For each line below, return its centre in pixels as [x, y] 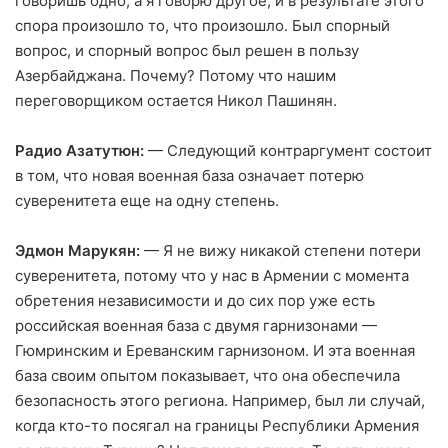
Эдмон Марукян [75, 250]
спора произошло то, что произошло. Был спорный [202, 25]
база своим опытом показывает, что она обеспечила [207, 375]
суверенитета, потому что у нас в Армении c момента [212, 275]
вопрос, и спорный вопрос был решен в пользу [187, 50]
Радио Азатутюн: [81, 150]
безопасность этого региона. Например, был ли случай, [220, 400]
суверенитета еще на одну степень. [147, 200]
